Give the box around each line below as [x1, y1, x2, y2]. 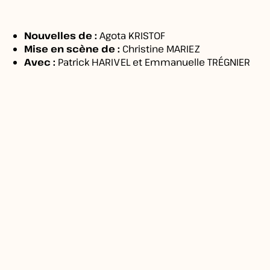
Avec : [24, 55, 55, 69]
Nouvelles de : [24, 29, 97, 43]
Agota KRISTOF [97, 29, 165, 43]
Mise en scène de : [24, 42, 120, 56]
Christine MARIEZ [120, 42, 199, 56]
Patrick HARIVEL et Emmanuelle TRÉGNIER [55, 55, 250, 69]
